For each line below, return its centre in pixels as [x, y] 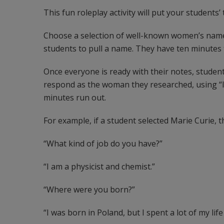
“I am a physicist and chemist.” [99, 166]
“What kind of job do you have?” [103, 143]
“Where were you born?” [89, 189]
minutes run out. [75, 97]
